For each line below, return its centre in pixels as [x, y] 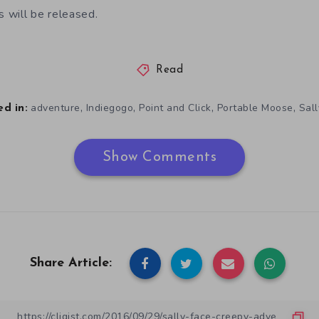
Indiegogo [110, 108]
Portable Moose [255, 108]
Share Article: [71, 263]
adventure [56, 108]
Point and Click [175, 108]
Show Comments [159, 157]
